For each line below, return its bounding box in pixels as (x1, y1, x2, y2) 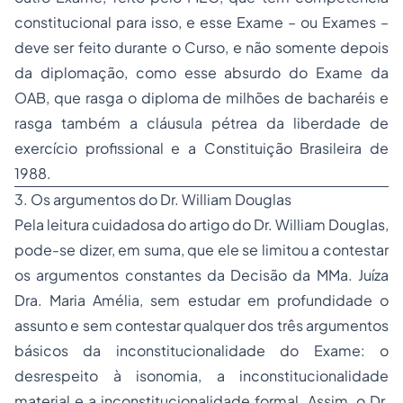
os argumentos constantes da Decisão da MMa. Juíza (14, 265, 389, 284)
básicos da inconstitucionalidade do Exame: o (14, 341, 389, 360)
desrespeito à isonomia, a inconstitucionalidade (14, 366, 389, 385)
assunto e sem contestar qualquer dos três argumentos (14, 316, 389, 335)
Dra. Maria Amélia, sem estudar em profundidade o (14, 291, 389, 309)
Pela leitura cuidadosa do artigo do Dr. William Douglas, (14, 215, 389, 234)
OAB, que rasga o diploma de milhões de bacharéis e (14, 88, 389, 107)
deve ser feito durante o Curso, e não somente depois (14, 38, 389, 57)
